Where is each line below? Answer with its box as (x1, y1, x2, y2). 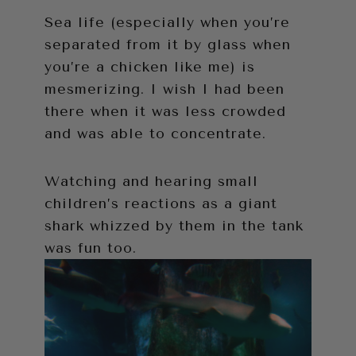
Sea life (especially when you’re (44, 14, 290, 32)
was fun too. (44, 239, 137, 257)
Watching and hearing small (44, 172, 258, 191)
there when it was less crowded (44, 103, 286, 121)
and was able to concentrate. (44, 125, 266, 143)
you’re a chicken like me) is (44, 58, 255, 76)
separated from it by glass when (44, 36, 291, 54)
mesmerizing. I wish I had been (44, 80, 284, 99)
